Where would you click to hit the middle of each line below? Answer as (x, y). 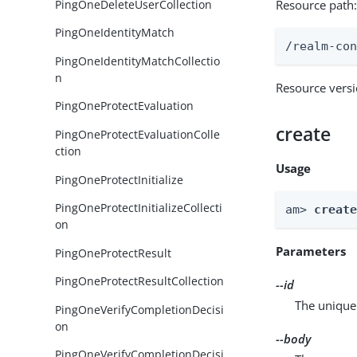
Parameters (311, 251)
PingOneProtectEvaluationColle (138, 135)
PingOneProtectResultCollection (140, 281)
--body (294, 338)
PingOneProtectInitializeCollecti (139, 208)
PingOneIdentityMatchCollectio (138, 61)
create (304, 134)
